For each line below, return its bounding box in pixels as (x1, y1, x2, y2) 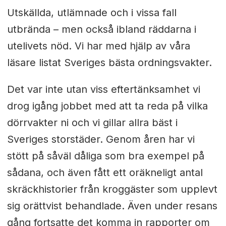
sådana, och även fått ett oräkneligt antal (7, 166, 203, 179)
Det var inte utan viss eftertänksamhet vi (7, 83, 200, 96)
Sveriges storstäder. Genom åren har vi (7, 133, 195, 146)
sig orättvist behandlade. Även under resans (7, 200, 217, 212)
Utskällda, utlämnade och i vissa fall (7, 7, 177, 19)
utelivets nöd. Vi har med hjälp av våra (7, 40, 190, 52)
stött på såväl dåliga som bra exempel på (7, 150, 204, 162)
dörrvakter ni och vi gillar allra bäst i (7, 117, 178, 129)
